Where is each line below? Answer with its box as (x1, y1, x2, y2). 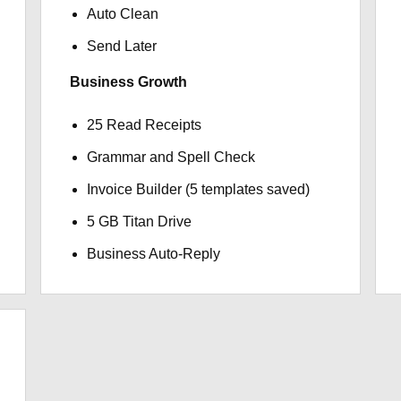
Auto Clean (86, 6, 158, 21)
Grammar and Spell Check (86, 149, 255, 165)
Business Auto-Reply (86, 246, 220, 261)
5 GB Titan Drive (86, 214, 192, 229)
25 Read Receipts (86, 117, 201, 132)
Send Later (86, 38, 157, 54)
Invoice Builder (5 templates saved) (86, 182, 310, 197)
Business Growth (69, 74, 187, 90)
